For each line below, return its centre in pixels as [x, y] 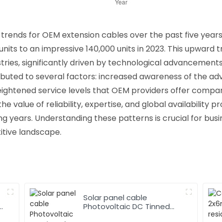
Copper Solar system [123, 215]
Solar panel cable [115, 197]
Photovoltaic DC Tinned [127, 206]
